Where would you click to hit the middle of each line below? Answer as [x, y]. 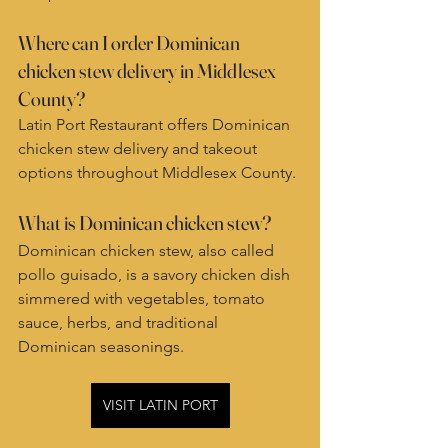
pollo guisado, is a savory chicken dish [156, 274]
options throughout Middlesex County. [157, 172]
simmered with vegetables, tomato [143, 298]
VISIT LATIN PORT [160, 405]
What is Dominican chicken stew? [144, 222]
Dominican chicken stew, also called [148, 250]
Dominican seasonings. [101, 346]
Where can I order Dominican [130, 42]
